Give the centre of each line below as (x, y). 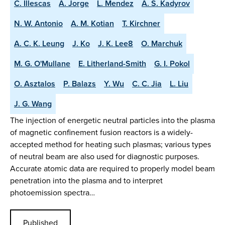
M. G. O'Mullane (42, 64)
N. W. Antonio (38, 24)
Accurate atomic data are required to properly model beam (113, 168)
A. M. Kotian (92, 24)
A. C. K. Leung (39, 44)
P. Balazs (80, 84)
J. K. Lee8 (116, 44)
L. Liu (179, 84)
